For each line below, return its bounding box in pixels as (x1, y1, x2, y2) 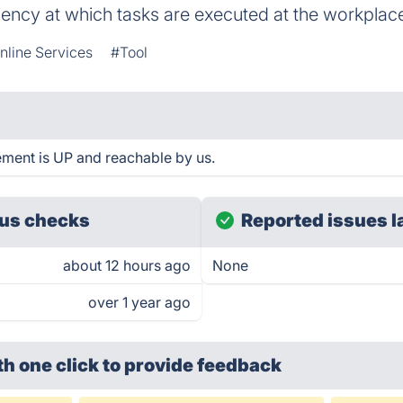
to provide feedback (103, 354, 282, 376)
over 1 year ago (88, 293, 191, 311)
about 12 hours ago (63, 256, 191, 274)
